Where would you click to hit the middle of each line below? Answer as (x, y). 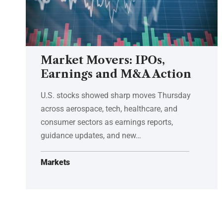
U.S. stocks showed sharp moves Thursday (116, 95)
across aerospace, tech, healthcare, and (109, 109)
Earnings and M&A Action (116, 74)
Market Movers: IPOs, (103, 60)
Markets (55, 162)
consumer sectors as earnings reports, (107, 122)
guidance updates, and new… (91, 135)
